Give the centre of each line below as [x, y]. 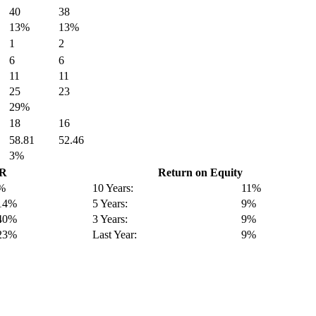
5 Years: [110, 203]
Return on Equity [200, 172]
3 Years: [110, 219]
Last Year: [114, 234]
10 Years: [113, 188]
